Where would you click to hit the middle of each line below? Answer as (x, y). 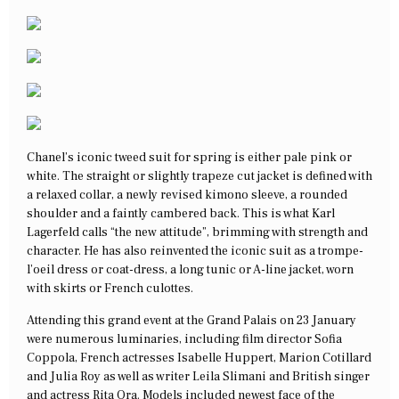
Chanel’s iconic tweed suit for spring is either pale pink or (189, 158)
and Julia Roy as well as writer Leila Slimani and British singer (198, 376)
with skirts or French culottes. (110, 289)
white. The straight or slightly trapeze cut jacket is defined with (199, 177)
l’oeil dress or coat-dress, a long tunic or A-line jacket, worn (190, 270)
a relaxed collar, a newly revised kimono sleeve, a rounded (187, 195)
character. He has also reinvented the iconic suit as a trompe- (195, 252)
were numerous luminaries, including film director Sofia (184, 339)
